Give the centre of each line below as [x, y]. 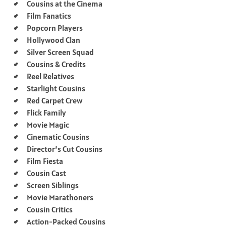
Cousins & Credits [56, 64]
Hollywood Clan [53, 40]
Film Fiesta [45, 161]
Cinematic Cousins [58, 136]
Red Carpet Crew [54, 100]
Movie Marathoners [60, 197]
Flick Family [46, 112]
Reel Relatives [50, 76]
